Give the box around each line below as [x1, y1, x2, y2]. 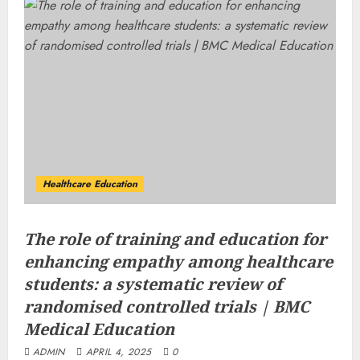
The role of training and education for [24, 228, 326, 250]
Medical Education [24, 318, 174, 340]
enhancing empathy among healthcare [24, 251, 333, 272]
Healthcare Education [43, 177, 137, 191]
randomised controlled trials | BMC [24, 296, 309, 317]
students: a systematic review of [24, 273, 282, 295]
